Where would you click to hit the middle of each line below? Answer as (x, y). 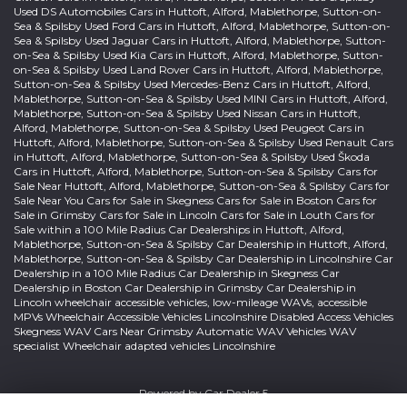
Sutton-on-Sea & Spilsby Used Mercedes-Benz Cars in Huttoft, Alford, (192, 84)
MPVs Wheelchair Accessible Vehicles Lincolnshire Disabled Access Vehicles (203, 317)
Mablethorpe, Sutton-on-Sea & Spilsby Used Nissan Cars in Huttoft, (187, 113)
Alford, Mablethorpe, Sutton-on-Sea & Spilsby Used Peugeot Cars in (189, 128)
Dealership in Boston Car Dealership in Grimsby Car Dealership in (185, 288)
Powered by (172, 393)
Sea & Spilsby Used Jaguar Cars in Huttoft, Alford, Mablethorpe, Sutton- (200, 40)
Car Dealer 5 (236, 393)
